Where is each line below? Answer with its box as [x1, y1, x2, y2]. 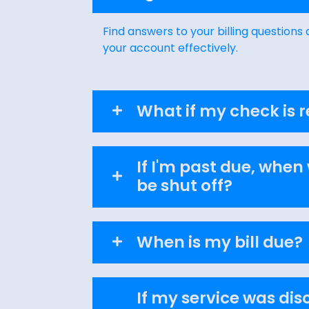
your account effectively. [103, 39, 239, 56]
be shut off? [136, 175, 232, 197]
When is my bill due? [136, 230, 303, 253]
